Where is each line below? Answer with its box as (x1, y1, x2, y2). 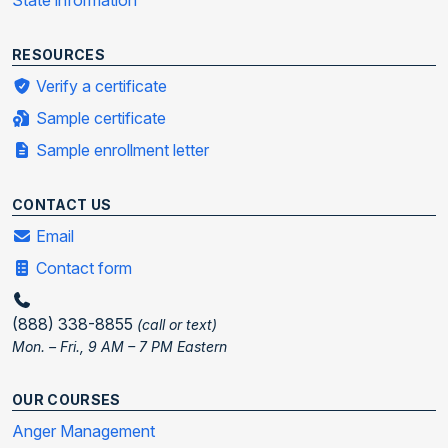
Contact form (32, 258, 132, 279)
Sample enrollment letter (32, 140, 209, 161)
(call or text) (137, 316, 217, 334)
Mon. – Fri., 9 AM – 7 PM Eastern (12, 338, 227, 356)
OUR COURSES (12, 391, 121, 409)
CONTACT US (12, 196, 112, 214)
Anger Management (12, 421, 155, 442)
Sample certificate (32, 108, 166, 129)
